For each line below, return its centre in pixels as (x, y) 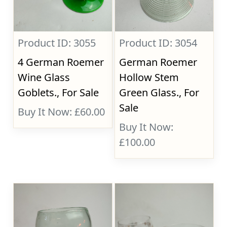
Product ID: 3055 (57, 43)
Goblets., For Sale (59, 92)
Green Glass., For (159, 92)
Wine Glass (44, 77)
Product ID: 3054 (158, 43)
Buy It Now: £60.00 (62, 112)
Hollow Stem (149, 77)
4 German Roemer (61, 62)
